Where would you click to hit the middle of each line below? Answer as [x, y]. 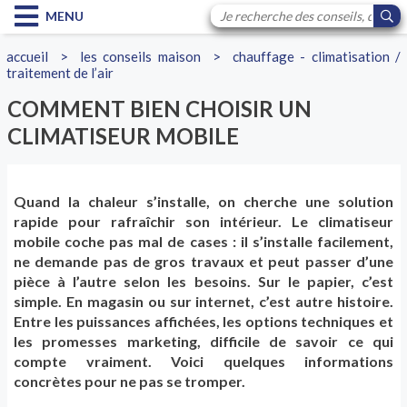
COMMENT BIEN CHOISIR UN [159, 109]
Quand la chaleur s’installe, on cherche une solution [203, 202]
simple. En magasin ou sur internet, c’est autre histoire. [203, 302]
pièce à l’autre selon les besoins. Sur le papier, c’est [203, 282]
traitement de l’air [60, 73]
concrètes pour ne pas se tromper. [129, 382]
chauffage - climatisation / [316, 56]
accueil [28, 56]
